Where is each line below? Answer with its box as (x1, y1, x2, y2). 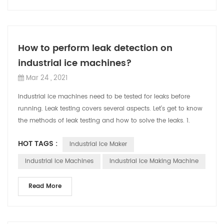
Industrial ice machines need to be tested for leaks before (18, 92, 190, 101)
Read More (28, 181, 61, 191)
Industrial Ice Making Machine (109, 156, 198, 166)
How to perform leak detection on (18, 41, 172, 55)
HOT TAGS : (18, 138, 57, 149)
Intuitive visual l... (18, 128, 69, 137)
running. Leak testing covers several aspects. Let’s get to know (18, 104, 202, 113)
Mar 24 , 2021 (26, 73, 67, 83)
